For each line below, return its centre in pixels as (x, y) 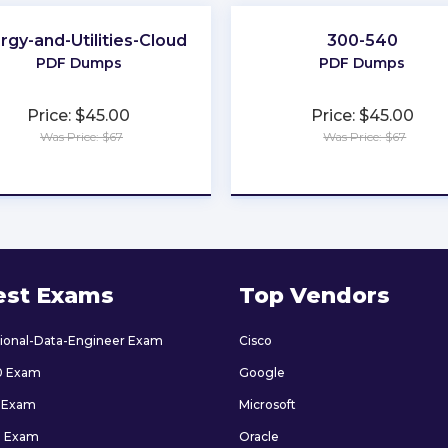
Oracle (259, 436)
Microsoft (267, 404)
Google (262, 372)
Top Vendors (314, 295)
